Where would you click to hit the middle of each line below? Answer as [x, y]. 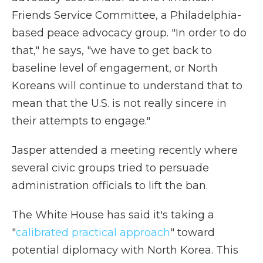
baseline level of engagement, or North [115, 68]
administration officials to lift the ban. [110, 186]
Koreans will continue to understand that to [127, 86]
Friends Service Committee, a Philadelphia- [127, 16]
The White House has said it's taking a [113, 215]
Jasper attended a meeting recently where [125, 151]
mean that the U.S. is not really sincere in [119, 104]
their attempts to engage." [81, 121]
